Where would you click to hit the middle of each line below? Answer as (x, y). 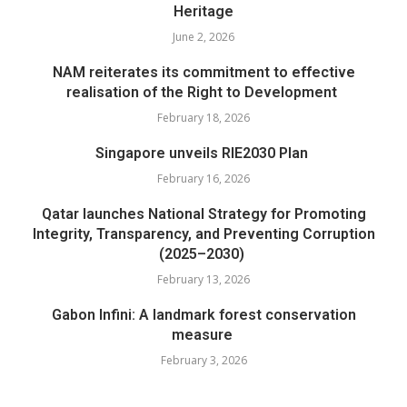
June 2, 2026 (203, 36)
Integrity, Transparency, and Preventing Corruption (203, 233)
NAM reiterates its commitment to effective (203, 72)
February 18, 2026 (203, 117)
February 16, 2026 (203, 178)
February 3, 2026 (203, 360)
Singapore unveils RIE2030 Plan (203, 153)
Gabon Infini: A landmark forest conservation (203, 314)
